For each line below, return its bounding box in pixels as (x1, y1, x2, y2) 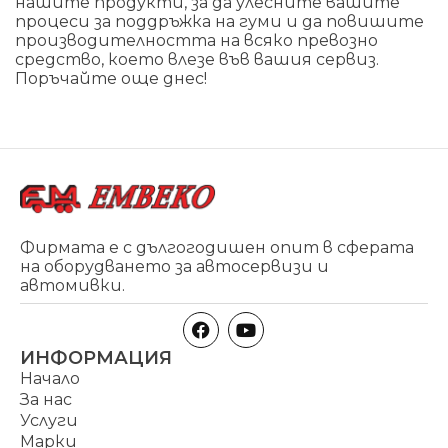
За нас (20, 389, 72, 409)
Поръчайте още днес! (15, 68, 207, 88)
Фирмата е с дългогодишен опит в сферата (20, 237, 414, 257)
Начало (20, 368, 80, 388)
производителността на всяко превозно (15, 30, 378, 50)
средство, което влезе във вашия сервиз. (15, 49, 379, 69)
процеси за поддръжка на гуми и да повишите (15, 11, 424, 31)
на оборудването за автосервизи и (20, 256, 329, 276)
